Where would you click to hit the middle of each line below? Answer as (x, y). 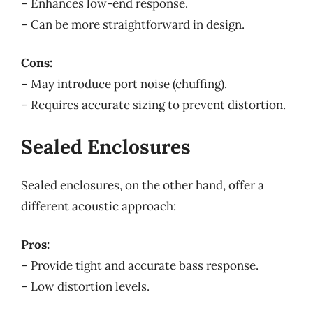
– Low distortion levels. (85, 286)
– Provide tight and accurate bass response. (140, 265)
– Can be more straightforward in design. (133, 24)
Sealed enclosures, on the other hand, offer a (143, 185)
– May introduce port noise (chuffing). (124, 84)
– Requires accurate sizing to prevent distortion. (153, 105)
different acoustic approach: (99, 206)
